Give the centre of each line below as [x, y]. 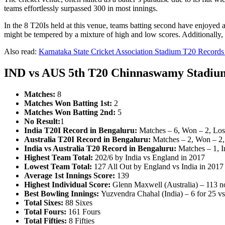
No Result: [42, 121]
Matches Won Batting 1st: [68, 103]
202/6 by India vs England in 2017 [149, 157]
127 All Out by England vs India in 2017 [158, 166]
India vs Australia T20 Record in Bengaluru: [100, 148]
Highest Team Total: [59, 157]
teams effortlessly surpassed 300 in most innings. [81, 9]
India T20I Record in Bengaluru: [81, 130]
